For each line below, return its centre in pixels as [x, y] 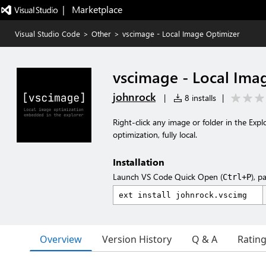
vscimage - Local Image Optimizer [181, 34]
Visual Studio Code [47, 34]
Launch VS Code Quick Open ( [168, 177]
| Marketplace [92, 9]
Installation [139, 162]
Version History [137, 239]
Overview [61, 239]
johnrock [134, 97]
